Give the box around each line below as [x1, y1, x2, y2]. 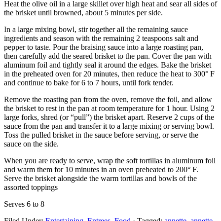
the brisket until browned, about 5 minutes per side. [4, 8, 163, 17]
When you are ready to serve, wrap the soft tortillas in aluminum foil [4, 156, 216, 165]
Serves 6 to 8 [4, 199, 44, 208]
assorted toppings [4, 183, 58, 191]
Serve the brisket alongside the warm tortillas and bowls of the [4, 174, 197, 183]
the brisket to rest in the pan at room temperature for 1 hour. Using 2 [4, 104, 215, 112]
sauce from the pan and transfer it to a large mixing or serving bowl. [4, 121, 214, 130]
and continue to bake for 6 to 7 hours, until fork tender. [4, 78, 174, 87]
